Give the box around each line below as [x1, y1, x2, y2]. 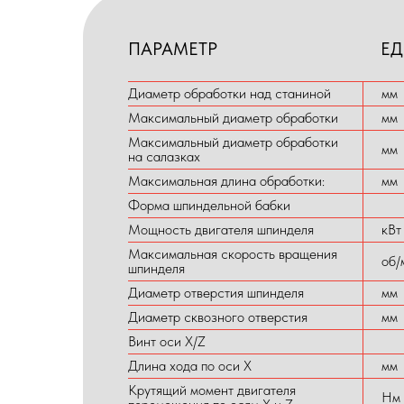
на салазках [128, 148, 200, 165]
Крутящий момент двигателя [128, 381, 296, 399]
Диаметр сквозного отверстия [128, 308, 308, 326]
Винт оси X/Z [128, 333, 206, 350]
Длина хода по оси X [128, 357, 252, 374]
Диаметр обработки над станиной [128, 85, 331, 102]
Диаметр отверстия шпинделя [128, 284, 304, 301]
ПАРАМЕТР [128, 38, 217, 60]
